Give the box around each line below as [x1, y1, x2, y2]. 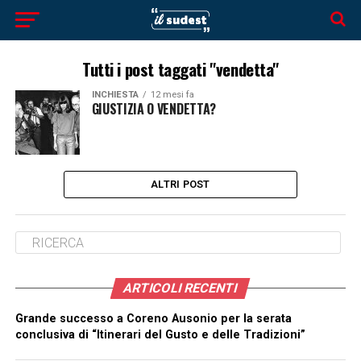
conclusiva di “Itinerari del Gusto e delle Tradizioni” [15, 328, 305, 342]
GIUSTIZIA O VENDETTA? [91, 99, 216, 118]
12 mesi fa [150, 89, 194, 100]
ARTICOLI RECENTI [122, 280, 240, 296]
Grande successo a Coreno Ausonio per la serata [15, 312, 292, 326]
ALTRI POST [151, 178, 210, 190]
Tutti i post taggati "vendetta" [81, 56, 280, 81]
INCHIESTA [91, 89, 139, 100]
